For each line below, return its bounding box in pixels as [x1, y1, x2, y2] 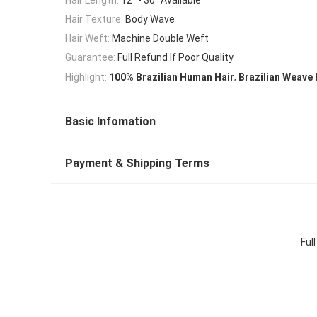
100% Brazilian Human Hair [109, 71, 234, 83]
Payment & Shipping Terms [65, 156, 209, 171]
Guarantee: [65, 52, 115, 64]
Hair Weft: [65, 33, 110, 45]
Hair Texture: [65, 13, 123, 25]
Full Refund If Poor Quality [117, 52, 234, 64]
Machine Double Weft [112, 33, 209, 45]
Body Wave [125, 13, 175, 25]
